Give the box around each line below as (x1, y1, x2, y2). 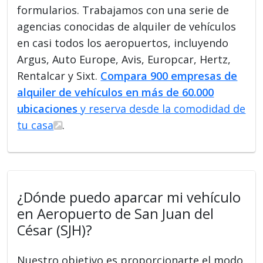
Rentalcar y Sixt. (17, 68, 101, 83)
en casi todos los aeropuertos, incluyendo (17, 35, 229, 50)
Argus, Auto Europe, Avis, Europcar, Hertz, (17, 52, 231, 66)
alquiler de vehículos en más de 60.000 (17, 85, 214, 99)
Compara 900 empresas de (100, 68, 238, 83)
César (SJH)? (17, 220, 93, 240)
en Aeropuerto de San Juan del (17, 204, 214, 223)
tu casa (17, 117, 54, 132)
